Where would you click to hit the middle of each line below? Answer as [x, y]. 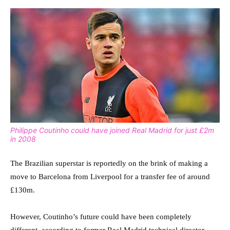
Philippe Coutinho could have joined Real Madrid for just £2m [112, 130]
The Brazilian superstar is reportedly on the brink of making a [109, 164]
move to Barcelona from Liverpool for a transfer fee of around [110, 177]
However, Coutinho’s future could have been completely [101, 217]
